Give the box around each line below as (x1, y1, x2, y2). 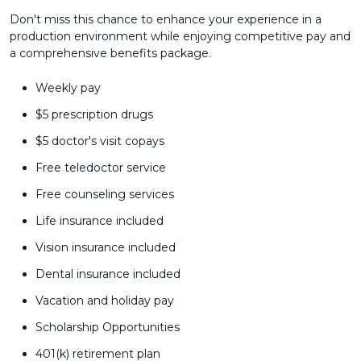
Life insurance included (35, 214, 164, 228)
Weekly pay (35, 81, 101, 95)
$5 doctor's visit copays (35, 134, 164, 148)
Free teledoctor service (35, 160, 166, 175)
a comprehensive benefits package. (10, 46, 211, 60)
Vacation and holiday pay (35, 293, 174, 308)
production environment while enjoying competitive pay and (10, 29, 351, 44)
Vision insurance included (35, 240, 176, 255)
